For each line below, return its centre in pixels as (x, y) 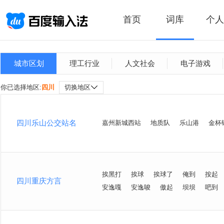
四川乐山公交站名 (46, 123)
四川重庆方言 (39, 181)
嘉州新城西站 (121, 123)
